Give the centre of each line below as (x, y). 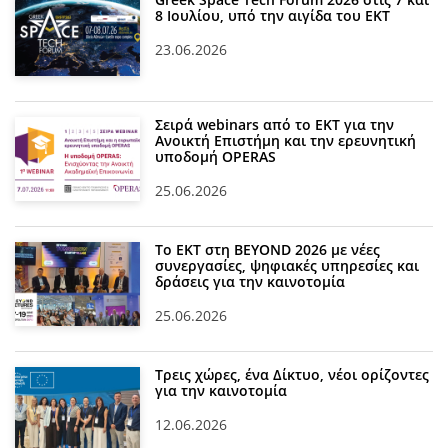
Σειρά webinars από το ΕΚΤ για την (275, 125)
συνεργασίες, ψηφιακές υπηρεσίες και (287, 266)
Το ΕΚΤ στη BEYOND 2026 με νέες (268, 250)
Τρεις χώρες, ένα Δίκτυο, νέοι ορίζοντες (292, 375)
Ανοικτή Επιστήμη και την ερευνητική (286, 141)
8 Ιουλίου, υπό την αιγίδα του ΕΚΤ (273, 16)
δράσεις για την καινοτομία (250, 282)
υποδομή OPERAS (216, 157)
